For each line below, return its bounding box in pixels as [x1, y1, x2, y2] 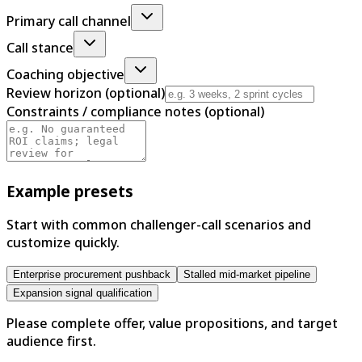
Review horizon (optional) [6, 83, 165, 102]
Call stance [6, 38, 74, 57]
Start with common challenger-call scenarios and [6, 216, 311, 234]
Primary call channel [6, 11, 131, 30]
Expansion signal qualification [13, 287, 152, 300]
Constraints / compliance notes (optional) [6, 102, 264, 120]
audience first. [6, 332, 96, 351]
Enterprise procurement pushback [13, 268, 170, 281]
